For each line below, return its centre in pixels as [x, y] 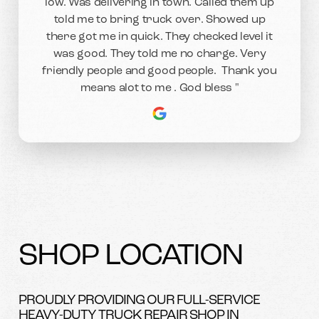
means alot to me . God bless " [159, 88]
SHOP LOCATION [130, 257]
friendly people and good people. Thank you [159, 71]
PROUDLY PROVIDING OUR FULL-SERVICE [139, 301]
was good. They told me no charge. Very [159, 54]
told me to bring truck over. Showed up [159, 20]
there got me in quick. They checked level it [159, 37]
